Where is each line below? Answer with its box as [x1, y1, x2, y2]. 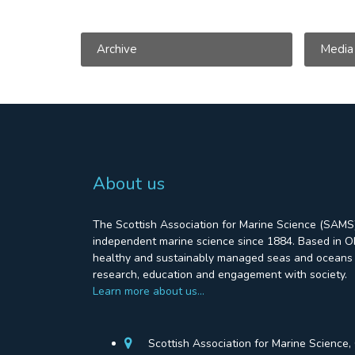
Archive [97, 40, 137, 57]
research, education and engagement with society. [93, 266, 347, 282]
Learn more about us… [93, 283, 204, 299]
